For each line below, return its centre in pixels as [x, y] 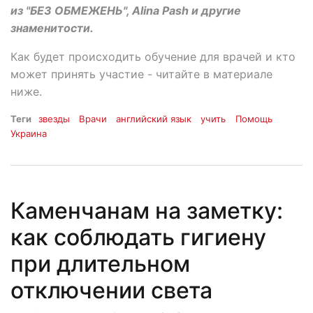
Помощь [254, 118]
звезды [54, 118]
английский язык [154, 118]
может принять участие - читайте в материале [141, 74]
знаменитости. [52, 28]
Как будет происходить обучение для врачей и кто [153, 56]
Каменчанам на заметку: [147, 210]
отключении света [111, 290]
